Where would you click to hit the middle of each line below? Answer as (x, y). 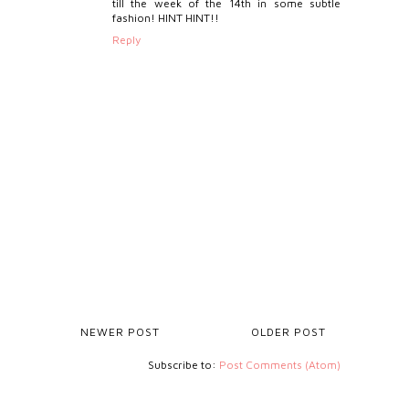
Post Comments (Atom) (280, 365)
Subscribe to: (184, 365)
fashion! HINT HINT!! (165, 18)
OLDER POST (289, 332)
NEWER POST (120, 332)
